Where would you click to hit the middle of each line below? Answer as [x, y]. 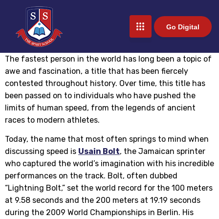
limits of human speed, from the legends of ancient [100, 108]
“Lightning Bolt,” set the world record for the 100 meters [109, 188]
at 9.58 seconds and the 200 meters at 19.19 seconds [103, 200]
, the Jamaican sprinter [163, 152]
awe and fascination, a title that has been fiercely [97, 71]
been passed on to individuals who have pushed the [100, 96]
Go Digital [183, 27]
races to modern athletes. [52, 120]
